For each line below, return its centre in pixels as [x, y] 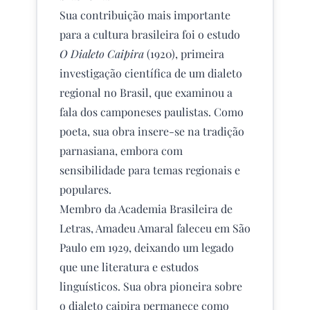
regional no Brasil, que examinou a [146, 92]
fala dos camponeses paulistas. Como [152, 112]
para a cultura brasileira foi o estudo [150, 34]
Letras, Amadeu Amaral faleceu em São [155, 228]
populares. [85, 189]
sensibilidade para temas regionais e [150, 170]
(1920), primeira [184, 54]
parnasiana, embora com [121, 151]
